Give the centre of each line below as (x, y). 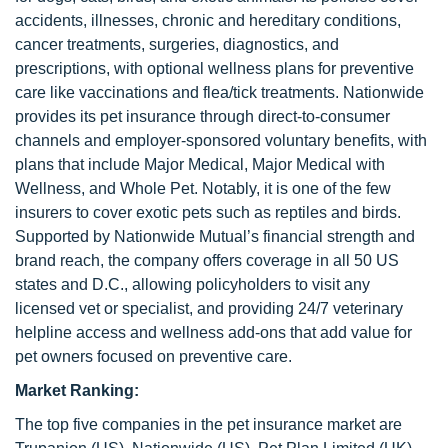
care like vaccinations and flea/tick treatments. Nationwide (219, 92)
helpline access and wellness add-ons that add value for (213, 332)
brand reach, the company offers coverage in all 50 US (207, 260)
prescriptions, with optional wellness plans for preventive (214, 68)
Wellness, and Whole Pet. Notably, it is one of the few (203, 188)
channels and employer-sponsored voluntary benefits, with (221, 140)
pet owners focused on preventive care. (153, 356)
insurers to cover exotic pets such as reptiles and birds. (208, 212)
